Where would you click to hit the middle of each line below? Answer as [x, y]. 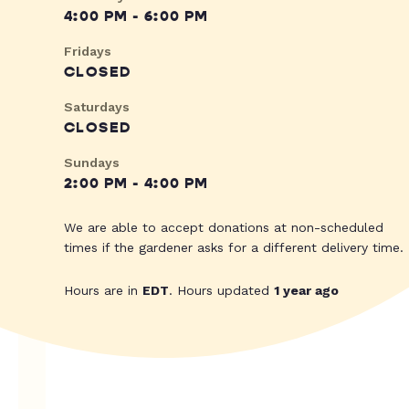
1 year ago [306, 291]
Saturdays [97, 107]
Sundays [92, 163]
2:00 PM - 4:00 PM [136, 184]
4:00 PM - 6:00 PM [136, 17]
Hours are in [103, 291]
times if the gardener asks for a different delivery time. [234, 248]
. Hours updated [221, 291]
